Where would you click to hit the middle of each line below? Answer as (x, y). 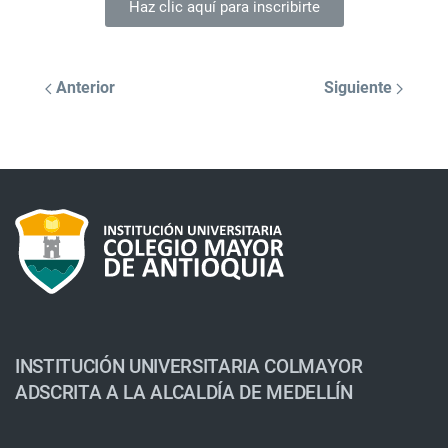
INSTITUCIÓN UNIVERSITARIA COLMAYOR (189, 366)
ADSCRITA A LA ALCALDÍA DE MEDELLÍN (184, 392)
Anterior (83, 87)
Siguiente (360, 87)
